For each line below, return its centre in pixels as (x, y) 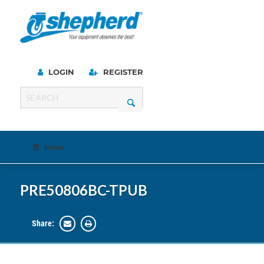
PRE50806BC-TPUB (83, 190)
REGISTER (122, 72)
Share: (43, 223)
